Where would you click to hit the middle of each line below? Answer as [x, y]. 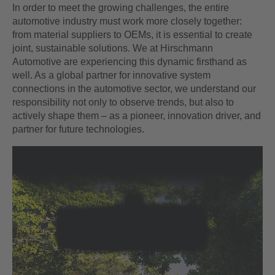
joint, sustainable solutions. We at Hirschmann [113, 48]
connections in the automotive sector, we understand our [134, 89]
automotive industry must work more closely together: [127, 21]
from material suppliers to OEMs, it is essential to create [132, 35]
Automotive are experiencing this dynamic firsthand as [130, 62]
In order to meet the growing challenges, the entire [121, 8]
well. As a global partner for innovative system [111, 75]
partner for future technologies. [79, 129]
